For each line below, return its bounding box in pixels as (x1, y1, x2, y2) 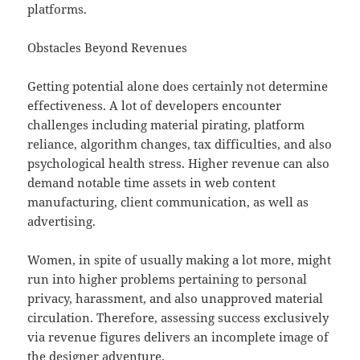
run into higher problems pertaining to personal (27, 271, 308, 288)
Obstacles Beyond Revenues (27, 39, 188, 56)
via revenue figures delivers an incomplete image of (27, 329, 329, 346)
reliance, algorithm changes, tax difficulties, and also (27, 136, 333, 153)
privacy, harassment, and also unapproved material (27, 290, 324, 307)
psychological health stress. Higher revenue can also (27, 155, 330, 172)
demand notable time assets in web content (27, 174, 276, 191)
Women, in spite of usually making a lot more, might (27, 252, 332, 268)
